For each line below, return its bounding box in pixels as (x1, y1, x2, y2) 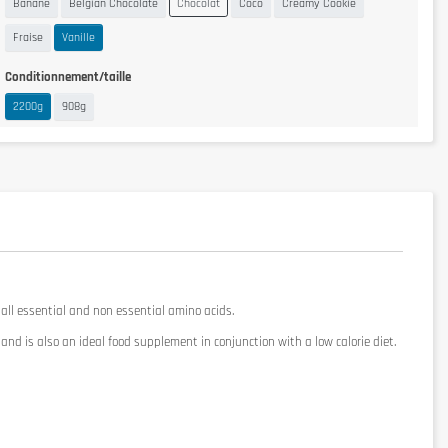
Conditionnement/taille (5, 69, 131, 86)
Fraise (13, 29, 43, 45)
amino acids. (168, 303, 234, 320)
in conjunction (201, 334, 275, 351)
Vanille (62, 29, 95, 45)
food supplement (108, 334, 198, 351)
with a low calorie (278, 334, 370, 351)
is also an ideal (25, 334, 105, 351)
